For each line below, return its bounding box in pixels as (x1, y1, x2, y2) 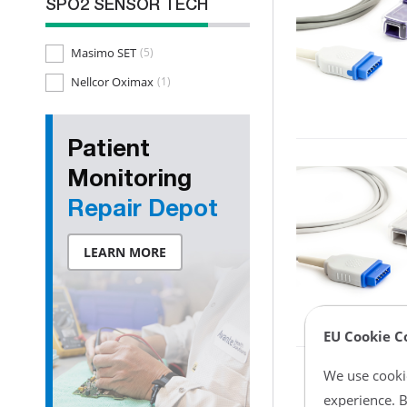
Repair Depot (67, 199, 218, 223)
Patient (67, 139, 150, 163)
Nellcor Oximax (71, 73, 154, 90)
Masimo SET (71, 44, 136, 61)
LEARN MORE (84, 243, 166, 261)
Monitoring (67, 169, 192, 193)
